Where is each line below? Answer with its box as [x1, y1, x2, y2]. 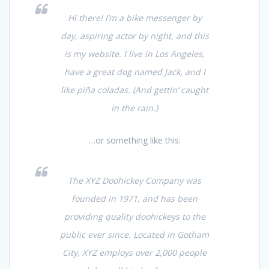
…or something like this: [88, 134, 181, 146]
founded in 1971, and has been [71, 192, 198, 204]
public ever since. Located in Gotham [60, 228, 209, 240]
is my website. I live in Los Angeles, [64, 47, 205, 59]
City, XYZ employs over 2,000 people [62, 246, 207, 258]
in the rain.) [111, 101, 158, 113]
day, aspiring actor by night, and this [60, 29, 209, 41]
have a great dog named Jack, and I [64, 65, 205, 77]
